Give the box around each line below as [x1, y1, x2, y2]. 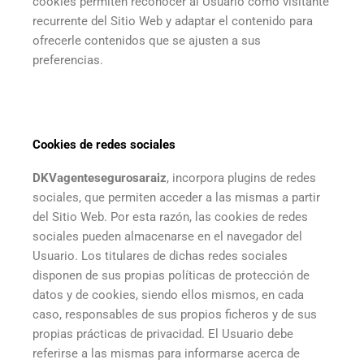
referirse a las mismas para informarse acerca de [32, 345, 300, 361]
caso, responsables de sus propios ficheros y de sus [32, 306, 317, 322]
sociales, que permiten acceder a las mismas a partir [32, 189, 320, 205]
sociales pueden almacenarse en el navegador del [32, 228, 302, 244]
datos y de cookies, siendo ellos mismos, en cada [32, 287, 304, 302]
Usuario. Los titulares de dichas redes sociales [32, 248, 288, 263]
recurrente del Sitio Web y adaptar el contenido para [32, 14, 313, 29]
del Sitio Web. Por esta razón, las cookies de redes [32, 209, 308, 224]
